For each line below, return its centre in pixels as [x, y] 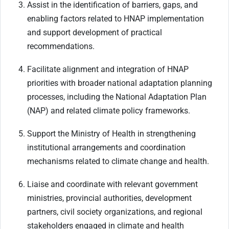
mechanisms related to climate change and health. [118, 162]
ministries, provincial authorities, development [109, 198]
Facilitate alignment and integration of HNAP [108, 70]
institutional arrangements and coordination [106, 148]
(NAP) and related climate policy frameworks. [109, 111]
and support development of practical [95, 33]
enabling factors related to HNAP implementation [116, 19]
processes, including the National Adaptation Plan [117, 97]
